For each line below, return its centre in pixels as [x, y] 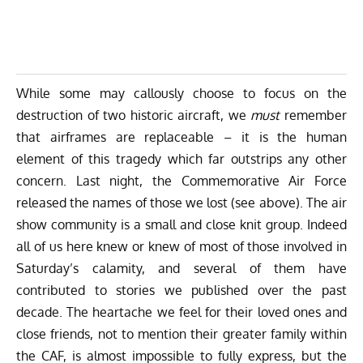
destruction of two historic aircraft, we [134, 115]
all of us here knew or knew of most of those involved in [181, 247]
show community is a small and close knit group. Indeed [181, 225]
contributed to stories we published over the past [181, 290]
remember [314, 115]
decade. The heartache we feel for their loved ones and [181, 312]
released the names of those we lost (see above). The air [181, 203]
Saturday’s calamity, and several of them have [181, 269]
